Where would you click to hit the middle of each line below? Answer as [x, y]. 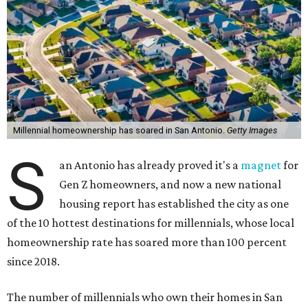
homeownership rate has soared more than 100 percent [147, 242]
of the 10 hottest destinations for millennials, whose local [151, 223]
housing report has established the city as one [174, 203]
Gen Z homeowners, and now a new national [170, 184]
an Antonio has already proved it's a [150, 165]
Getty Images [252, 130]
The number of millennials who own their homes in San [145, 297]
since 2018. [33, 261]
